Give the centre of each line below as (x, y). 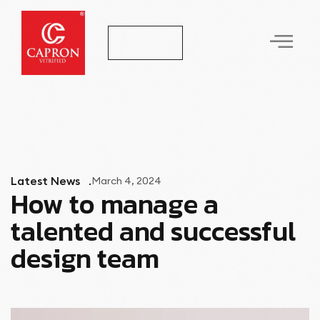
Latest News (45, 180)
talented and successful (153, 231)
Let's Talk (145, 42)
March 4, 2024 (126, 180)
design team (85, 258)
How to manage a (115, 204)
